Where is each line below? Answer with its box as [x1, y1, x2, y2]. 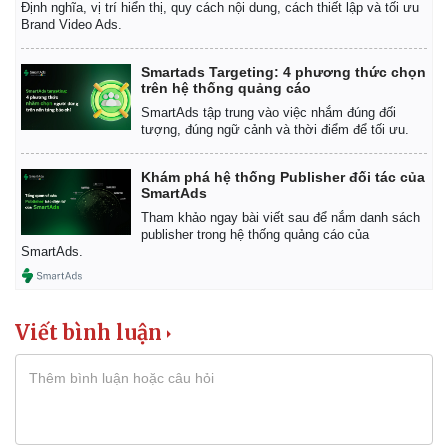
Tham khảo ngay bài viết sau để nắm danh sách [141, 209, 420, 225]
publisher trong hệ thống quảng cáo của [141, 226, 369, 242]
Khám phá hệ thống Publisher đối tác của [141, 168, 425, 185]
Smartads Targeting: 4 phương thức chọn [141, 63, 426, 80]
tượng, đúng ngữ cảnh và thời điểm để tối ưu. [141, 121, 409, 137]
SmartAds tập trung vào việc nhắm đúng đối [141, 104, 396, 120]
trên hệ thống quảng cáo [141, 79, 311, 96]
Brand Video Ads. [21, 16, 122, 32]
